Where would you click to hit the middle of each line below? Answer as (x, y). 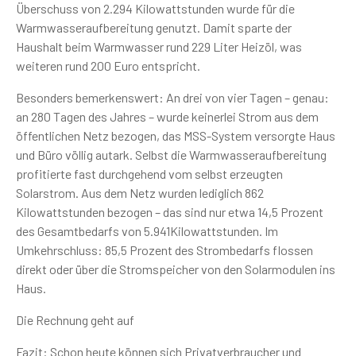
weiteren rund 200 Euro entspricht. (108, 66)
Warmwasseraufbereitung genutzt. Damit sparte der (154, 27)
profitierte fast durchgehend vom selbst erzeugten (149, 174)
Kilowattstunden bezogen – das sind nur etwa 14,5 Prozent (170, 212)
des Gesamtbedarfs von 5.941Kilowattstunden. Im (147, 231)
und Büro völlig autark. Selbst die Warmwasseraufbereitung (171, 155)
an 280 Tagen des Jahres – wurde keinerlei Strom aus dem (167, 116)
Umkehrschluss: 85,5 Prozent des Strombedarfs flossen (164, 250)
